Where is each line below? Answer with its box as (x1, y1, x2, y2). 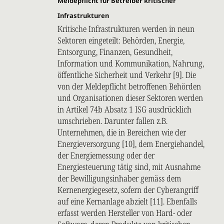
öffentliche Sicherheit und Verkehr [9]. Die (57, 69, 196, 81)
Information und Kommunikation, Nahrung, (57, 57, 204, 69)
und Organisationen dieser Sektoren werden (57, 92, 203, 104)
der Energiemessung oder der (57, 149, 154, 161)
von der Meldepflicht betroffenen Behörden (57, 80, 201, 92)
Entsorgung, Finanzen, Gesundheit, (57, 46, 172, 58)
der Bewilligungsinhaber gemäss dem (57, 172, 181, 184)
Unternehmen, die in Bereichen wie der (57, 126, 186, 138)
